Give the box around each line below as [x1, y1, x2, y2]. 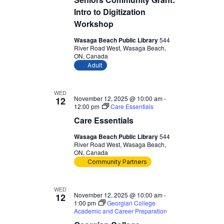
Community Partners [87, 158, 147, 165]
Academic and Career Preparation [73, 206, 167, 215]
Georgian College [106, 198, 155, 207]
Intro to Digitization [73, 6, 145, 17]
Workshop [73, 18, 113, 29]
